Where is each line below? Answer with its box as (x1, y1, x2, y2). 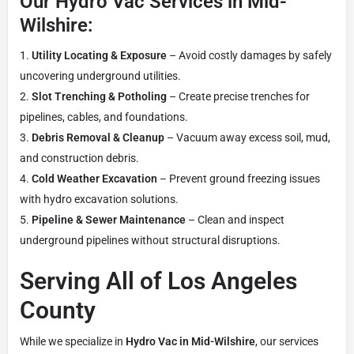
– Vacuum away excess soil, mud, (164, 130, 330, 144)
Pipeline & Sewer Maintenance (32, 213, 186, 226)
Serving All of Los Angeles (20, 266, 297, 295)
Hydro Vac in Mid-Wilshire (126, 334, 255, 348)
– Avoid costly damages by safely (167, 48, 332, 62)
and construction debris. (20, 151, 139, 164)
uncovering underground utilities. (20, 69, 181, 82)
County (20, 296, 96, 324)
